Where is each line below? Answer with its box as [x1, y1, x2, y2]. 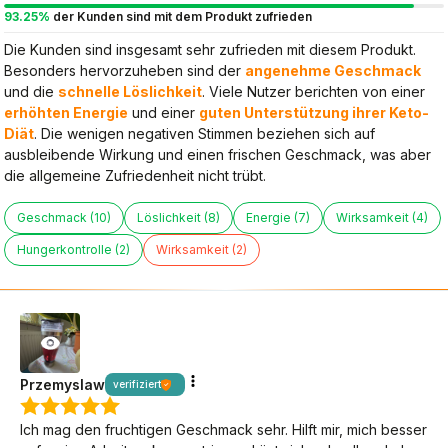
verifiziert [113, 378, 161, 391]
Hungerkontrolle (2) [17, 242, 130, 258]
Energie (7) [246, 210, 310, 226]
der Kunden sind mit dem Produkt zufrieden [50, 9, 312, 25]
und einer [128, 104, 199, 122]
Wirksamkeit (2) [156, 242, 247, 258]
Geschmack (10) [17, 210, 111, 226]
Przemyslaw [20, 376, 105, 394]
